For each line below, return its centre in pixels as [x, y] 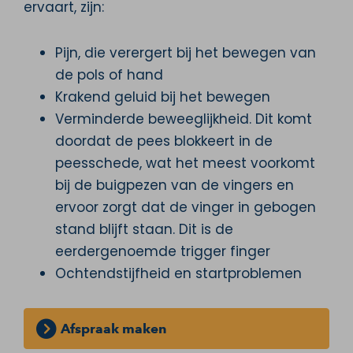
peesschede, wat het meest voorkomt [185, 163]
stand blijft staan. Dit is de [144, 229]
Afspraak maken [113, 328]
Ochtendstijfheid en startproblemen [178, 273]
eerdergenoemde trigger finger [163, 251]
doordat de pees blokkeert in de [164, 141]
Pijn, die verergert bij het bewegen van [186, 52]
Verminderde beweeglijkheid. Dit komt [184, 119]
